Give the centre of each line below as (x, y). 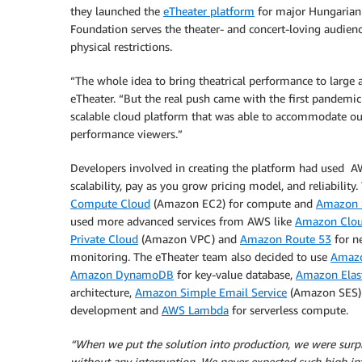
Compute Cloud (110, 203)
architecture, (103, 292)
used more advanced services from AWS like (183, 221)
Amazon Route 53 (286, 239)
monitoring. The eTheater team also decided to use (200, 257)
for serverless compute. (288, 310)
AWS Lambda (195, 310)
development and (116, 310)
